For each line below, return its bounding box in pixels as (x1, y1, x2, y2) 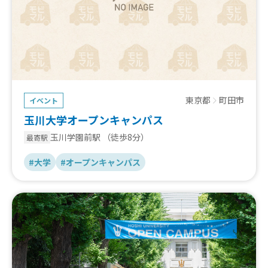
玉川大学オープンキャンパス (24, 112, 163, 128)
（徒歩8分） (102, 131, 149, 144)
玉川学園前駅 (50, 131, 100, 144)
